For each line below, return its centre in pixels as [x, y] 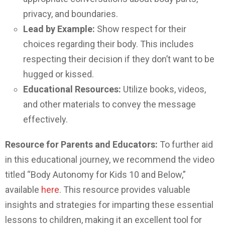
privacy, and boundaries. [71, 14]
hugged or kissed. [59, 74]
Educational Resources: [72, 89]
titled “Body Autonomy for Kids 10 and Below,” [95, 174]
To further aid [185, 144]
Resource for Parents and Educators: [81, 144]
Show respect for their [141, 29]
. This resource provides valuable [125, 189]
